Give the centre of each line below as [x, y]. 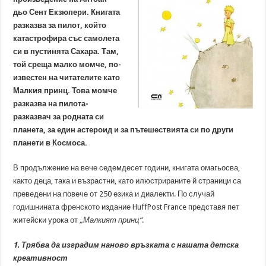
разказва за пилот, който [60, 25]
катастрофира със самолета [66, 38]
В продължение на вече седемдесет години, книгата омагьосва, [127, 168]
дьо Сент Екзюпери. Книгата [67, 12]
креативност [41, 258]
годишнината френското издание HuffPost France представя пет [126, 207]
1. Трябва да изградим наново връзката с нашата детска [126, 245]
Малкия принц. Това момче [65, 91]
